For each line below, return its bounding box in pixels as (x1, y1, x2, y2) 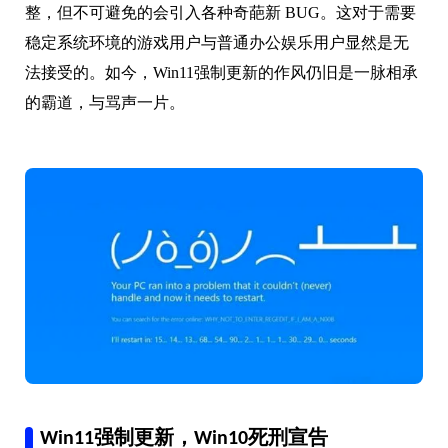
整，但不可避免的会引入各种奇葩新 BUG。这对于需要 (25, 4, 416, 21)
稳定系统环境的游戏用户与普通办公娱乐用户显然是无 (25, 34, 409, 51)
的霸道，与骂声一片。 (25, 94, 185, 111)
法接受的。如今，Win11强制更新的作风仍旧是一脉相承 (25, 64, 418, 81)
